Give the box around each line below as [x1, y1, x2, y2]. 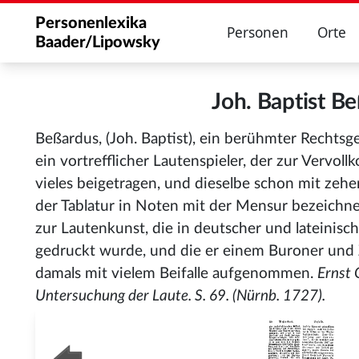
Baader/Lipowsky [35, 34, 160, 50]
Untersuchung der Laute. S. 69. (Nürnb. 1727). [35, 288, 325, 304]
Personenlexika [35, 15, 147, 31]
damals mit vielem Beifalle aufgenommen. [35, 266, 317, 281]
